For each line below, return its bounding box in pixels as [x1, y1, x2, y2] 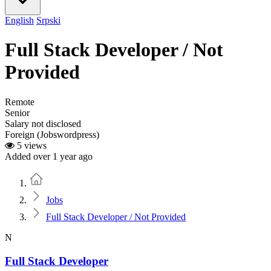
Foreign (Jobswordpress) [5, 129, 99, 140]
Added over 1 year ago [5, 151, 93, 162]
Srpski [36, 15, 60, 25]
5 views [15, 140, 47, 151]
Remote [5, 96, 34, 107]
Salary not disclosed [5, 118, 81, 129]
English [5, 15, 34, 25]
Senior [5, 107, 30, 118]
